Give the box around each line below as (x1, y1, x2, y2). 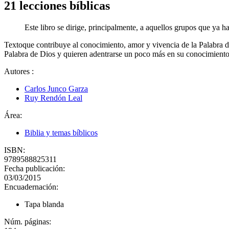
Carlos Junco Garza (25, 84, 88, 93)
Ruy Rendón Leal (25, 93, 82, 102)
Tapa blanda (25, 199, 64, 209)
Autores (4, 66, 32, 76)
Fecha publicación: (4, 164, 67, 173)
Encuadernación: (4, 182, 58, 191)
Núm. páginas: (4, 217, 53, 226)
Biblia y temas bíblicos (25, 128, 98, 137)
